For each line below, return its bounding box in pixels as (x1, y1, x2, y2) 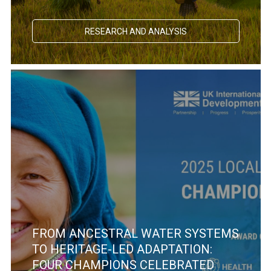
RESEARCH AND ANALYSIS (84, 26, 187, 36)
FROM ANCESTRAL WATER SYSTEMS (31, 226, 239, 241)
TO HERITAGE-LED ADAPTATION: (31, 242, 212, 256)
